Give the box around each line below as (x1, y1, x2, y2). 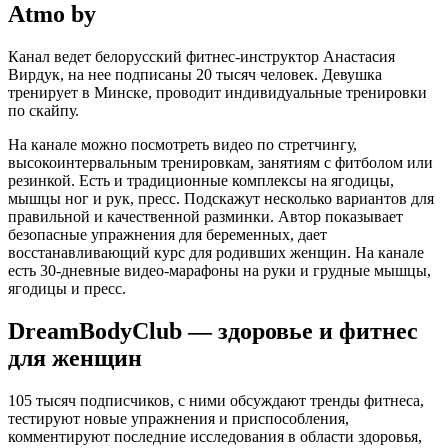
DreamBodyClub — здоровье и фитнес (8, 318, 418, 345)
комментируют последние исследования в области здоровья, (8, 428, 422, 446)
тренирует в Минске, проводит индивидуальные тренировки (8, 84, 427, 102)
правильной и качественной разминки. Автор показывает (8, 208, 403, 226)
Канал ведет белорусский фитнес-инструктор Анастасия (8, 48, 395, 66)
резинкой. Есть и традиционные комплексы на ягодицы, (8, 172, 394, 190)
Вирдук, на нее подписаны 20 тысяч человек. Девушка (8, 66, 382, 84)
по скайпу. (8, 102, 79, 120)
